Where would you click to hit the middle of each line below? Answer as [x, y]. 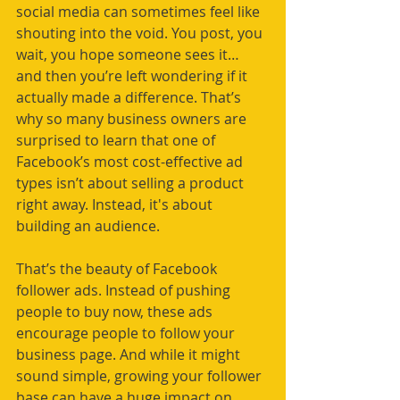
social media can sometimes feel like [140, 12]
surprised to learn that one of [117, 141]
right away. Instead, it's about [116, 205]
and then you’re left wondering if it [133, 76]
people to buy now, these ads [116, 312]
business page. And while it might [130, 355]
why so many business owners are [133, 119]
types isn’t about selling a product [132, 183]
